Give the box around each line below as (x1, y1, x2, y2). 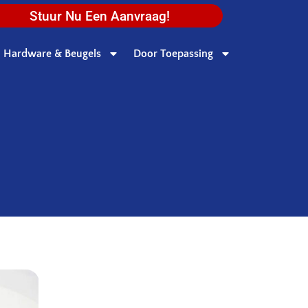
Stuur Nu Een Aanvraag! (29, 8, 170, 24)
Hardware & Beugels (3, 47, 101, 60)
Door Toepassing (133, 47, 213, 60)
